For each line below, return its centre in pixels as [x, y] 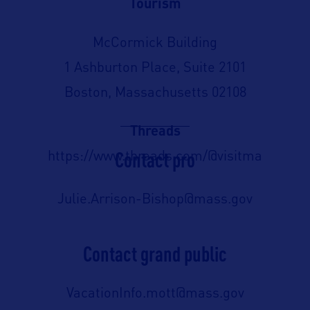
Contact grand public [155, 254]
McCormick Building [155, 44]
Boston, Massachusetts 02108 [155, 94]
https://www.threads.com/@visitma [155, 157]
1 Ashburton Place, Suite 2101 [155, 69]
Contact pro [155, 160]
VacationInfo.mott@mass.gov [155, 294]
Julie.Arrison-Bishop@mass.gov [155, 200]
